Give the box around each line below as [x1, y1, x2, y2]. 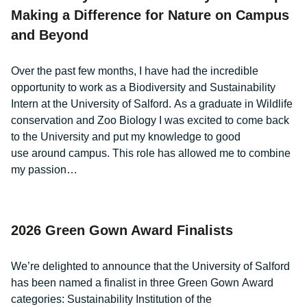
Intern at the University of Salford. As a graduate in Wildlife [11, 97, 293, 110]
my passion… [11, 163, 77, 175]
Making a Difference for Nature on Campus [11, 7, 289, 23]
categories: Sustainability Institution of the [11, 293, 212, 305]
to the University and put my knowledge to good [11, 130, 241, 143]
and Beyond [11, 27, 93, 42]
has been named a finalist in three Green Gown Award [11, 276, 273, 288]
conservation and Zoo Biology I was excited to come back [11, 114, 289, 126]
